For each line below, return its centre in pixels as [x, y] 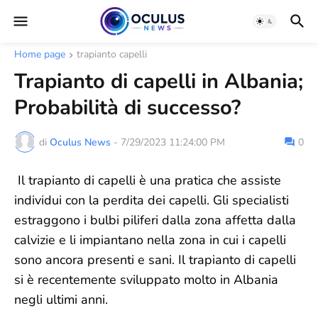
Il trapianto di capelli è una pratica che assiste [148, 180]
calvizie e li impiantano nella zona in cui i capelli [150, 240]
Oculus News [80, 142]
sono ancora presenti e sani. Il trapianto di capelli [155, 260]
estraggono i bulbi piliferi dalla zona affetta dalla [155, 220]
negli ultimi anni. [61, 300]
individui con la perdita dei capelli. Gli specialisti [152, 200]
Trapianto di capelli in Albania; [159, 81]
